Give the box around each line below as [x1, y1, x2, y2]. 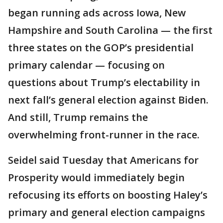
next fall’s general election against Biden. [8, 93, 209, 107]
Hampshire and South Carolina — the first [8, 23, 213, 37]
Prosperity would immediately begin [8, 171, 185, 185]
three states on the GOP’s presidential [8, 41, 194, 55]
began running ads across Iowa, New [8, 6, 186, 20]
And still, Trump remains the [8, 111, 148, 124]
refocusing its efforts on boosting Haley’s [8, 188, 208, 202]
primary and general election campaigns [8, 206, 205, 220]
